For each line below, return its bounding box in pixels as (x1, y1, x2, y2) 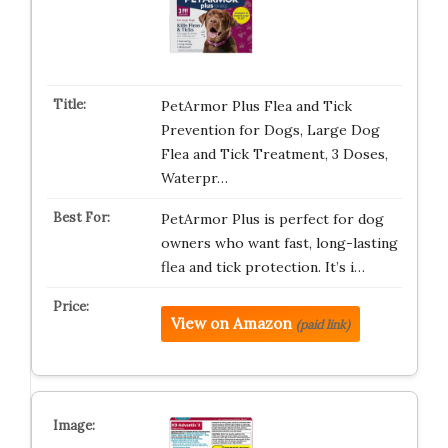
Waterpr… (160, 169, 228, 187)
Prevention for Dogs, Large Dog (160, 121, 380, 139)
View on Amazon (170, 314, 292, 333)
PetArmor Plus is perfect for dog (160, 210, 384, 228)
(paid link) (295, 317, 350, 332)
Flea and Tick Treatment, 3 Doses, (160, 145, 388, 163)
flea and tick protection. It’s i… (160, 258, 365, 276)
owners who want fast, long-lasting (160, 234, 398, 252)
